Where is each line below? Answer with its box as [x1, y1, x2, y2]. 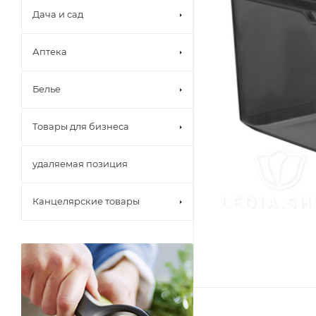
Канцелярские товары [32, 195, 140, 207]
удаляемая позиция [32, 158, 128, 169]
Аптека [32, 46, 67, 57]
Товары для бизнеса [32, 121, 129, 132]
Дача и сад [32, 8, 83, 20]
